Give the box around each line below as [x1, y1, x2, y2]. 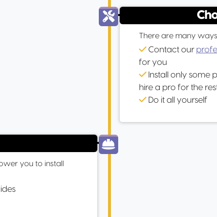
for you [139, 58, 168, 66]
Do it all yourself [146, 96, 208, 104]
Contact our [146, 46, 197, 54]
